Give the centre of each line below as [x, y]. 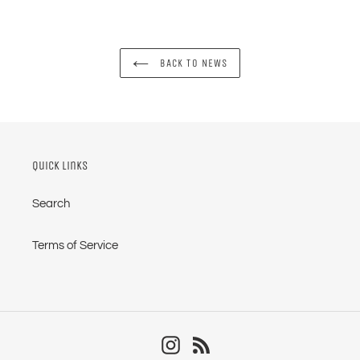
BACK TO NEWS [192, 63]
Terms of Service [75, 245]
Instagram [207, 343]
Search [51, 203]
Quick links [60, 166]
